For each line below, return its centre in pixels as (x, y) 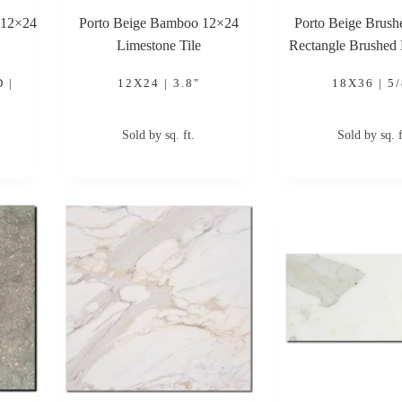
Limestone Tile (158, 45)
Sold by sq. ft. (159, 135)
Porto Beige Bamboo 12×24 (158, 22)
